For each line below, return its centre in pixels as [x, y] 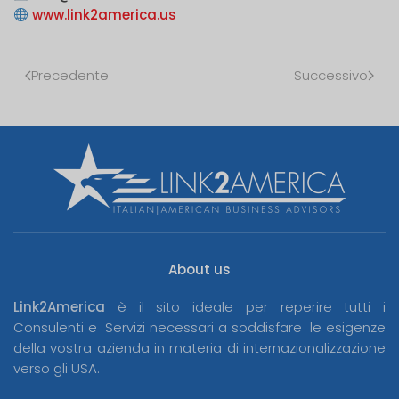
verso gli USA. [57, 368]
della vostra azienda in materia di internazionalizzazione [199, 348]
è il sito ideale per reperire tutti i [245, 307]
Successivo [331, 75]
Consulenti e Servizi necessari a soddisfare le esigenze [199, 327]
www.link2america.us [105, 15]
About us [199, 269]
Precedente [70, 75]
